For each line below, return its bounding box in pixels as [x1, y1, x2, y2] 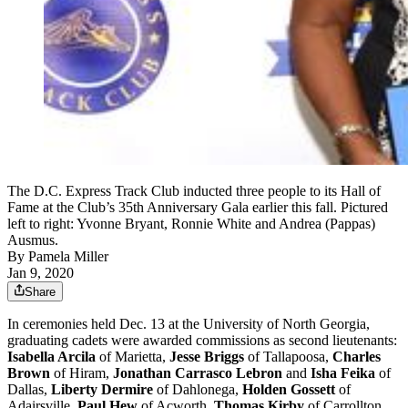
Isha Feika [307, 365, 375, 382]
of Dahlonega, [153, 382, 242, 398]
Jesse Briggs [169, 349, 244, 365]
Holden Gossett [242, 382, 335, 398]
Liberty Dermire [51, 382, 153, 398]
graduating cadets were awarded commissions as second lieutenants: [7, 332, 397, 349]
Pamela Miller [28, 249, 108, 265]
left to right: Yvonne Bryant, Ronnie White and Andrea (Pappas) [7, 216, 375, 232]
